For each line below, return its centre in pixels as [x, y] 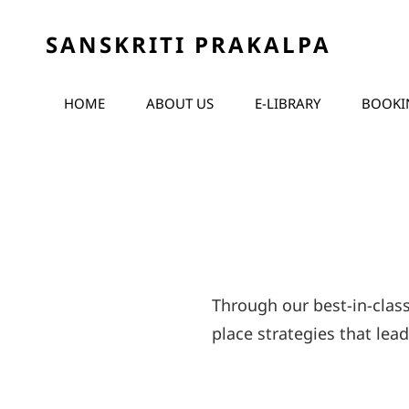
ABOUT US [180, 103]
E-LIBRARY [288, 103]
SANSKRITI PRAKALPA [189, 44]
